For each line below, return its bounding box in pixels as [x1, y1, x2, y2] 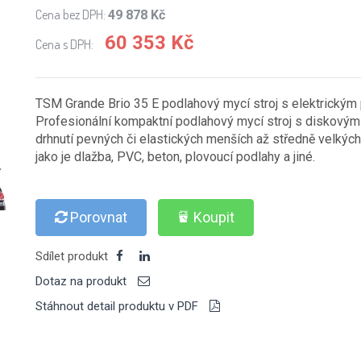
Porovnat [67, 209, 127, 226]
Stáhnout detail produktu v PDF [35, 299, 201, 313]
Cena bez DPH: [35, 6, 108, 23]
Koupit [193, 209, 234, 226]
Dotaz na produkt [35, 274, 130, 288]
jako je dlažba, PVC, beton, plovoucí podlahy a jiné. [35, 149, 315, 164]
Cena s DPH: [35, 36, 93, 52]
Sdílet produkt [35, 249, 108, 263]
